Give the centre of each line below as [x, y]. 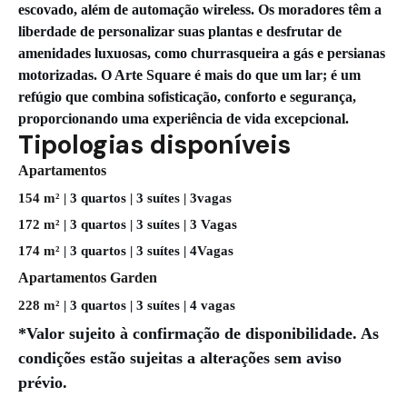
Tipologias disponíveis [154, 144]
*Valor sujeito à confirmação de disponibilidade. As [199, 333]
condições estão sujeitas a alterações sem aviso [180, 357]
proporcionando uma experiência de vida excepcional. [184, 118]
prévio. [43, 382]
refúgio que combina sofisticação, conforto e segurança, [187, 96]
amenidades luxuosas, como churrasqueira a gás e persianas [202, 53]
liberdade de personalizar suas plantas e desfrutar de [180, 31]
